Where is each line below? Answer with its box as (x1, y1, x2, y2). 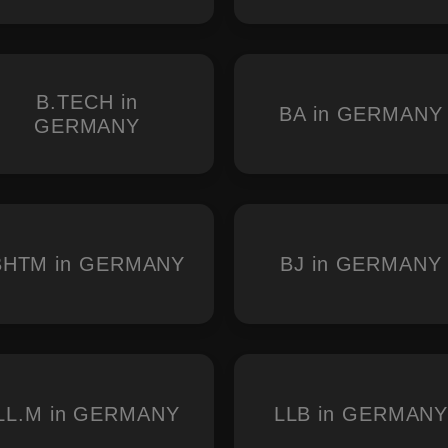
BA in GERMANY (279, 103, 443, 125)
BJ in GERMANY (280, 253, 442, 275)
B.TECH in (36, 91, 138, 113)
